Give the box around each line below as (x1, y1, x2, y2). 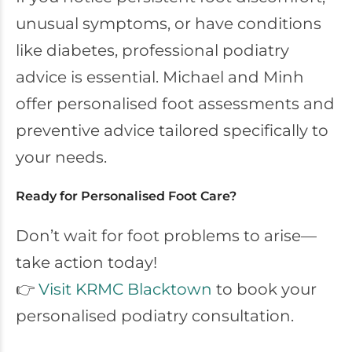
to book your (212, 280, 317, 299)
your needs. (16, 148, 107, 167)
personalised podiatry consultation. (16, 306, 294, 325)
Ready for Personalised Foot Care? (16, 189, 236, 203)
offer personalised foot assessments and (16, 94, 335, 113)
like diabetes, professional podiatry (16, 41, 289, 60)
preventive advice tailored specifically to (16, 121, 328, 140)
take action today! (16, 253, 157, 272)
